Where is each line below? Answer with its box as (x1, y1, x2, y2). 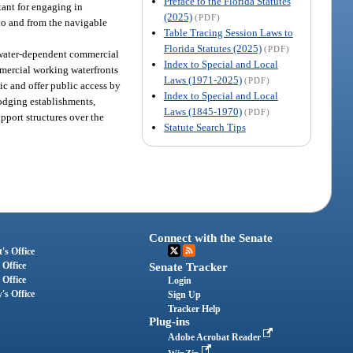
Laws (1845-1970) (163, 105, 242, 117)
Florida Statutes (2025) (163, 42, 262, 54)
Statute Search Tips (163, 121, 246, 133)
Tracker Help (168, 303, 221, 315)
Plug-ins (149, 315, 191, 329)
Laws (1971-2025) (163, 73, 242, 86)
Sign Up (168, 289, 202, 301)
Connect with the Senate (149, 232, 273, 245)
